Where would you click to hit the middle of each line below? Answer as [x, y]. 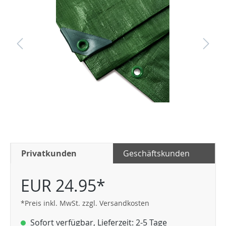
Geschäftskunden [156, 153]
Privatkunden [49, 153]
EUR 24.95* [63, 185]
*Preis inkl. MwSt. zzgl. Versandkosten [85, 203]
